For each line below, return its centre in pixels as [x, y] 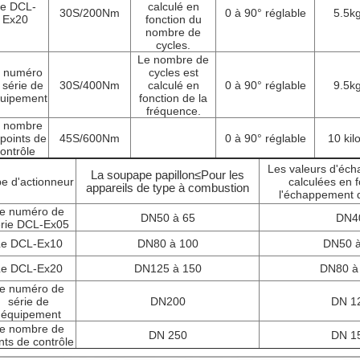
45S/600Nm [90, 138]
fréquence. [173, 111]
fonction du [173, 19]
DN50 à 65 [168, 218]
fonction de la [173, 98]
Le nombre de [173, 59]
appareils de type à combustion [168, 188]
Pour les [223, 175]
